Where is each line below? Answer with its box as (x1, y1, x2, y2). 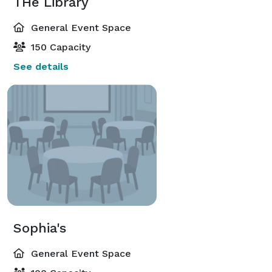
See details (13, 60, 69, 72)
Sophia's (13, 220, 66, 236)
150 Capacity (28, 41, 90, 53)
